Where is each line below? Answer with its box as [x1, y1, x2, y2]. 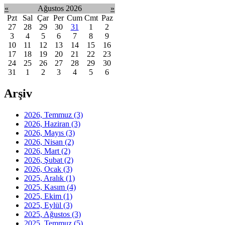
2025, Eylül [24, 200, 63, 209]
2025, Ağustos [24, 209, 72, 218]
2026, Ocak [24, 164, 63, 173]
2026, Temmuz [24, 110, 74, 119]
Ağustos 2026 [38, 4, 82, 13]
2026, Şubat [24, 155, 64, 164]
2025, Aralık [24, 173, 66, 182]
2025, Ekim [24, 191, 63, 200]
